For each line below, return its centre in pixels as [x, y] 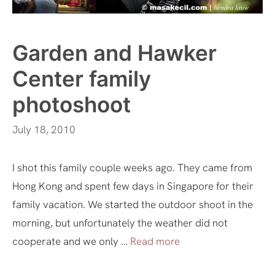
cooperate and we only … [71, 242]
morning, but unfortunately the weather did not [120, 223]
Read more [155, 242]
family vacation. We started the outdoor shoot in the [133, 205]
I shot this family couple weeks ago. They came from [132, 168]
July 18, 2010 [44, 130]
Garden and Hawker [114, 52]
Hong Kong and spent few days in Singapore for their [133, 186]
